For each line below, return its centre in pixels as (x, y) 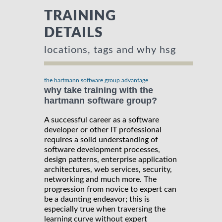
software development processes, (102, 150)
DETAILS (74, 32)
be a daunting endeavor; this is (97, 199)
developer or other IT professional (103, 130)
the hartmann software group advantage (96, 80)
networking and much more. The (100, 180)
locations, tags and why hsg (110, 50)
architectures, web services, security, (108, 170)
